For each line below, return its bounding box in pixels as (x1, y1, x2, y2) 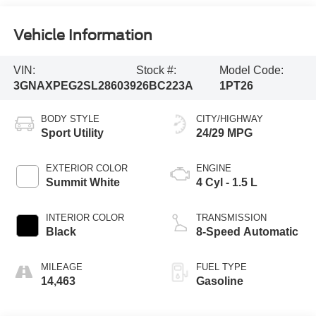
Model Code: (219, 63, 284, 76)
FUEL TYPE (196, 262, 247, 273)
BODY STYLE (40, 114, 99, 125)
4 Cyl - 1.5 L (196, 176, 257, 189)
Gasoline (196, 275, 243, 288)
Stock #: (135, 63, 176, 76)
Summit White (45, 176, 120, 189)
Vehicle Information (13, 26, 152, 44)
